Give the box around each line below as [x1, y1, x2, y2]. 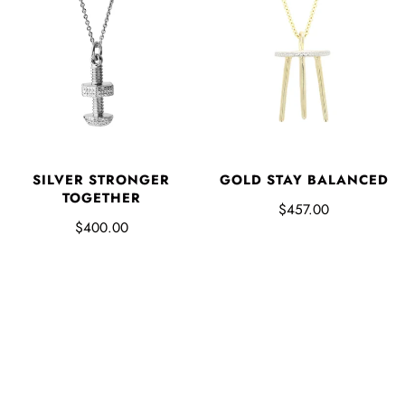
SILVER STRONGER [33, 169, 170, 190]
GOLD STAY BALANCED [219, 169, 389, 190]
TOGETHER [61, 187, 141, 208]
